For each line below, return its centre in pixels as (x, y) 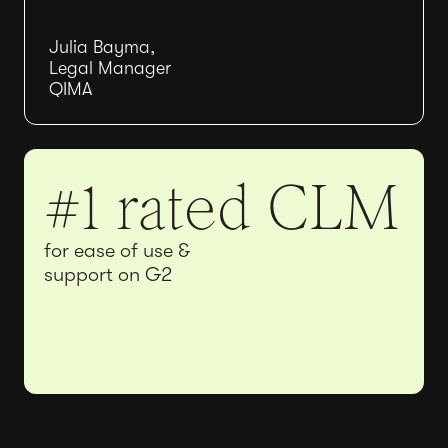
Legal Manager (110, 68)
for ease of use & (117, 250)
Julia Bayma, (102, 47)
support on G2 (108, 274)
